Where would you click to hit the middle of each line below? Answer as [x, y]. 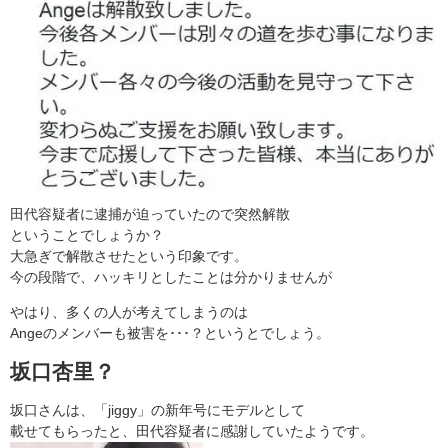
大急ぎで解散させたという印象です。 [129, 255]
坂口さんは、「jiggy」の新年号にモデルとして [157, 409]
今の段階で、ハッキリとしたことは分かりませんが [171, 276]
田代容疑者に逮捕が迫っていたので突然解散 [150, 213]
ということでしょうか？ [87, 234]
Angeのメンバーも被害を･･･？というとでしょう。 [170, 332]
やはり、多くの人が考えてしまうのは [129, 311]
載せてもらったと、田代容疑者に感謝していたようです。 [192, 430]
